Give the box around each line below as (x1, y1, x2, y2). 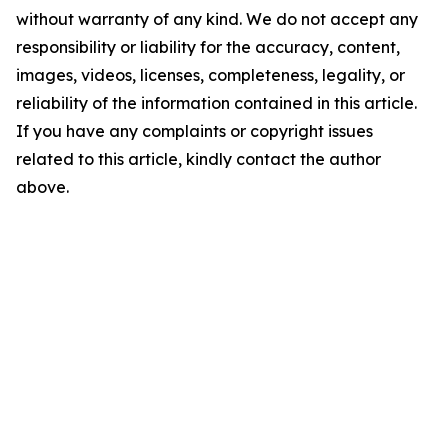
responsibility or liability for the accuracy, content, (16, 37, 400, 57)
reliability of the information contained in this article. (16, 93, 417, 113)
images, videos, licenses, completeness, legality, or (16, 65, 405, 85)
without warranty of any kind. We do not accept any (16, 9, 418, 29)
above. (16, 177, 69, 197)
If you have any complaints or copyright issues (16, 121, 373, 141)
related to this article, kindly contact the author (16, 149, 381, 169)
